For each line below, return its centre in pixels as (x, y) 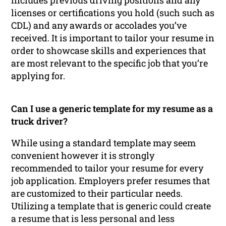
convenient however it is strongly (83, 155)
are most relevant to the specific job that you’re (110, 63)
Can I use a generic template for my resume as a (112, 108)
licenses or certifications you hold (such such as (113, 12)
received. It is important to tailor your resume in (113, 38)
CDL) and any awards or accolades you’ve (99, 25)
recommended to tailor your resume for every (107, 168)
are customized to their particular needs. (97, 193)
